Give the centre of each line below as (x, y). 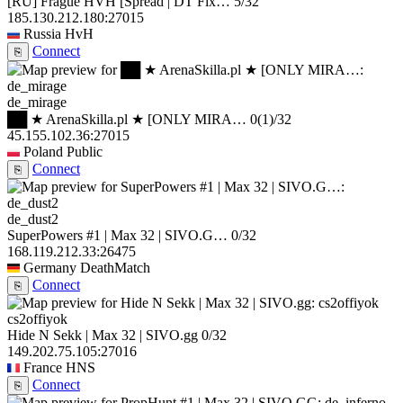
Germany (50, 268)
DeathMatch (115, 268)
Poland (43, 152)
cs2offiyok (37, 319)
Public (85, 152)
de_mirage (37, 103)
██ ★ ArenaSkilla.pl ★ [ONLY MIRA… (127, 120)
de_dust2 (33, 219)
